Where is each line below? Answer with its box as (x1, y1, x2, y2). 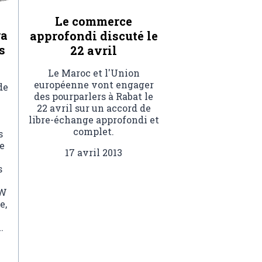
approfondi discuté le (29, 27, 158, 43)
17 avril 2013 (65, 146, 122, 158)
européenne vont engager (33, 78, 154, 91)
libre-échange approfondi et (28, 113, 159, 126)
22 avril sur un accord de (36, 101, 151, 114)
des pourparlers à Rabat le (34, 89, 153, 102)
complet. (73, 125, 114, 137)
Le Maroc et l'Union (47, 66, 140, 79)
